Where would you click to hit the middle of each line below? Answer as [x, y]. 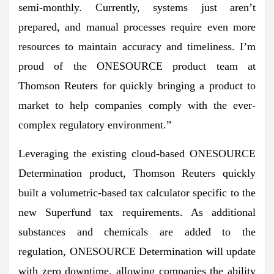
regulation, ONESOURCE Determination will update [137, 251]
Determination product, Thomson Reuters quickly [137, 173]
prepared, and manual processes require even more [137, 27]
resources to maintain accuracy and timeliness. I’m [137, 46]
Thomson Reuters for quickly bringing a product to [137, 85]
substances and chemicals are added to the [137, 231]
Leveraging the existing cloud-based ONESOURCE [137, 153]
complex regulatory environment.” [96, 124]
